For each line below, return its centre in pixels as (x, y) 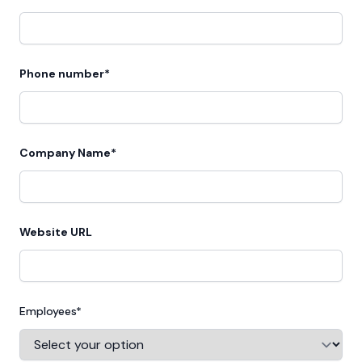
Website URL (56, 232)
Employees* (51, 311)
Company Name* (68, 152)
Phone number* (65, 73)
